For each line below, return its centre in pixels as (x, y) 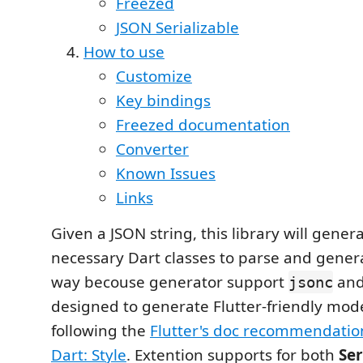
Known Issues (166, 173)
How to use (124, 52)
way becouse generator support (170, 282)
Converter (152, 149)
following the (100, 331)
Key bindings (163, 100)
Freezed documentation (203, 125)
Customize (154, 76)
